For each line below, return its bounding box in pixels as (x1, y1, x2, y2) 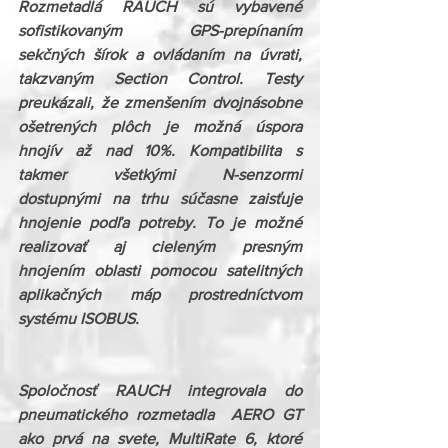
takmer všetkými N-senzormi (18, 166, 302, 183)
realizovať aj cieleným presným (18, 238, 302, 255)
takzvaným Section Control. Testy (18, 70, 302, 87)
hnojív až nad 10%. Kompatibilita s (18, 142, 302, 159)
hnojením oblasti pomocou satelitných (18, 262, 302, 279)
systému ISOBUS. (18, 310, 139, 327)
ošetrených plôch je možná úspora (18, 118, 302, 135)
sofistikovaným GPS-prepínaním (18, 22, 302, 39)
